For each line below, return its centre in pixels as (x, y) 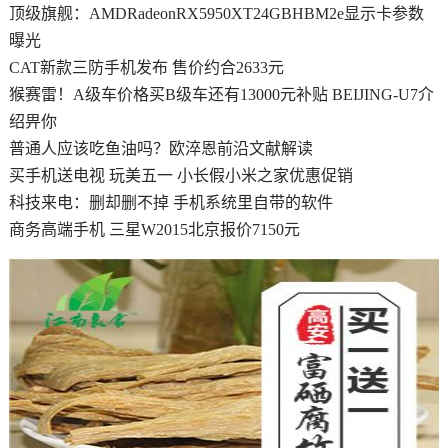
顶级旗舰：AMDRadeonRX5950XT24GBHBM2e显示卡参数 (216, 14)
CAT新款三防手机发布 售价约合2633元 (146, 68)
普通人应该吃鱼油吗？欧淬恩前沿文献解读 (160, 149)
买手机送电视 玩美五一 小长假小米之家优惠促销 (180, 176)
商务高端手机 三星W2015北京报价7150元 (154, 230)
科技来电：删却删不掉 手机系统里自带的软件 (170, 203)
